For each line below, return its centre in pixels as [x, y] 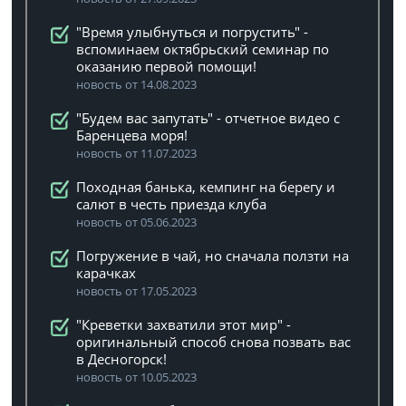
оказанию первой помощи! [167, 66]
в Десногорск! [122, 359]
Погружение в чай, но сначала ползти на [213, 256]
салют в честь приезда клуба [172, 204]
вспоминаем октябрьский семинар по [203, 49]
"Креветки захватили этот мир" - [184, 324]
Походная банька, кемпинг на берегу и [206, 187]
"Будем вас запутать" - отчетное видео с [208, 118]
